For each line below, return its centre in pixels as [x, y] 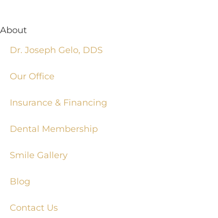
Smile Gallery [39, 155]
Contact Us [34, 207]
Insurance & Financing [58, 102]
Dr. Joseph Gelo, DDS [56, 50]
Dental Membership [54, 128]
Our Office [32, 76]
